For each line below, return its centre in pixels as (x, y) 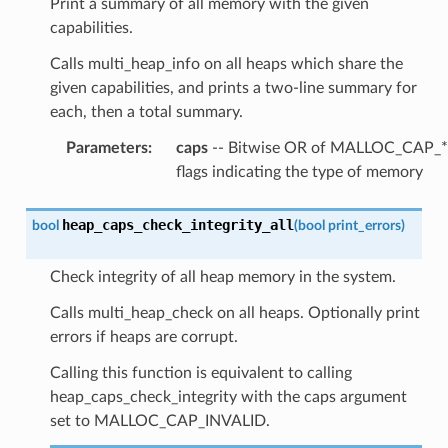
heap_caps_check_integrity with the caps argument (228, 396)
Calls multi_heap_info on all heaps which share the (226, 63)
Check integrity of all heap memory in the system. (222, 276)
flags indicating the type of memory (299, 171)
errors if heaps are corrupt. (143, 336)
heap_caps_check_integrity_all (177, 224)
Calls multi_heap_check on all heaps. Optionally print (234, 312)
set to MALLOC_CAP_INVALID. (159, 420)
